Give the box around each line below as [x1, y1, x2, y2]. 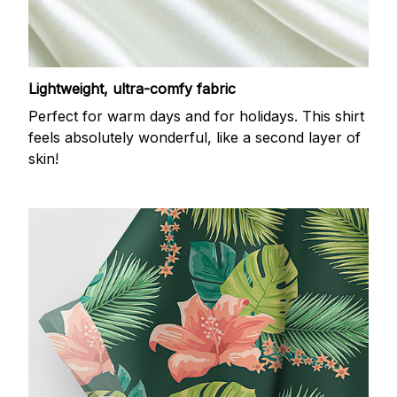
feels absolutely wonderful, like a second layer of [28, 128, 361, 146]
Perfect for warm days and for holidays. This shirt [28, 106, 364, 125]
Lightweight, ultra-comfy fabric [28, 80, 236, 98]
